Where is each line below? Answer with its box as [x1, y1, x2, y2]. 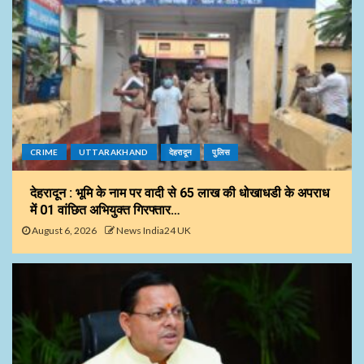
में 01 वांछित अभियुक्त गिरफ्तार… [30, 201, 180, 218]
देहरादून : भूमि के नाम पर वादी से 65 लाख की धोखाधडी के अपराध [30, 184, 329, 201]
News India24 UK [116, 223, 191, 236]
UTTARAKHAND [78, 146, 149, 157]
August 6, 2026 [30, 223, 97, 236]
